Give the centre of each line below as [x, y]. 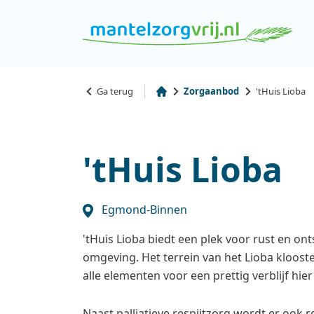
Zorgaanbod [212, 91]
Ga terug [115, 91]
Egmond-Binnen [143, 210]
